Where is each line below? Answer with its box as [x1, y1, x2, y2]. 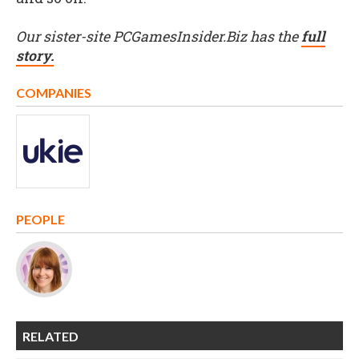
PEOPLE [16, 212, 65, 227]
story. [16, 46, 54, 66]
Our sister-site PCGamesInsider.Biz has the [16, 27, 301, 46]
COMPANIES [16, 85, 91, 100]
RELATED [22, 329, 79, 344]
